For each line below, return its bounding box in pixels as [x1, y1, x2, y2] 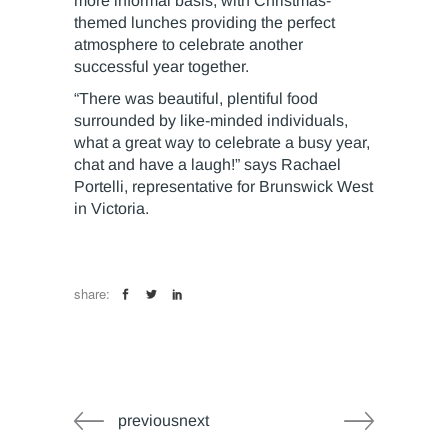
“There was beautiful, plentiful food [74, 90, 318, 108]
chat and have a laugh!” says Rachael [74, 156, 341, 174]
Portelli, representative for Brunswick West [74, 178, 373, 196]
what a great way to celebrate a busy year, [74, 134, 370, 152]
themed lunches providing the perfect [74, 14, 335, 32]
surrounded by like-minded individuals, [74, 112, 348, 130]
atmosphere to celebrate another [74, 36, 303, 54]
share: [74, 284, 110, 304]
